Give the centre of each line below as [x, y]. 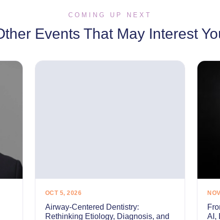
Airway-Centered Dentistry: [92, 207]
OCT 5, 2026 [63, 193]
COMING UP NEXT [110, 15]
